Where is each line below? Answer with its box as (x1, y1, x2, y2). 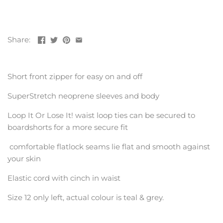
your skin (7, 154, 41, 164)
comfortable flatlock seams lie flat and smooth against (7, 142, 210, 152)
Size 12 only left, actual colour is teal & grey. (7, 193, 164, 203)
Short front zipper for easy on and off (7, 72, 142, 82)
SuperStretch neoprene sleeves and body (7, 91, 159, 101)
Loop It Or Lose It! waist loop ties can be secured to (7, 111, 195, 120)
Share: (7, 34, 30, 44)
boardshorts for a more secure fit (7, 122, 128, 132)
